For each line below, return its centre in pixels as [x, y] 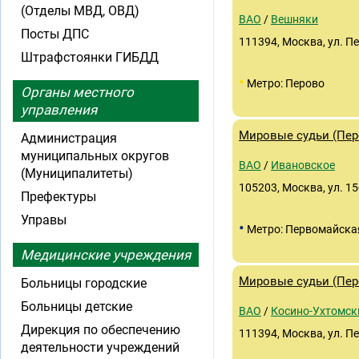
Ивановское [303, 165]
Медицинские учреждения [106, 255]
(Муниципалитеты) [77, 173]
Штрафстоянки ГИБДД [90, 57]
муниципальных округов [95, 156]
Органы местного [77, 92]
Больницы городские [84, 283]
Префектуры [58, 197]
